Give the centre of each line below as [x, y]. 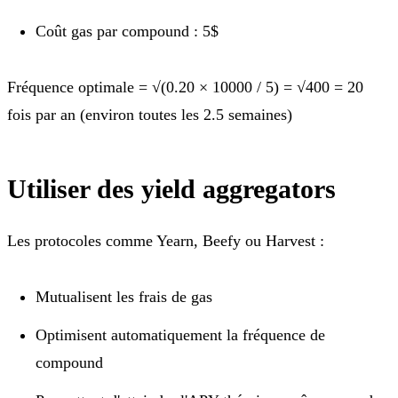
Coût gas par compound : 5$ [127, 31]
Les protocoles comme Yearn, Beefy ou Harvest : [166, 240]
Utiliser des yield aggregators [171, 188]
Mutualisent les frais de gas [124, 296]
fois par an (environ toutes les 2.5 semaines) [150, 114]
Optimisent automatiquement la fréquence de [180, 334]
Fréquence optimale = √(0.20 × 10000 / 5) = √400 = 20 [185, 87]
